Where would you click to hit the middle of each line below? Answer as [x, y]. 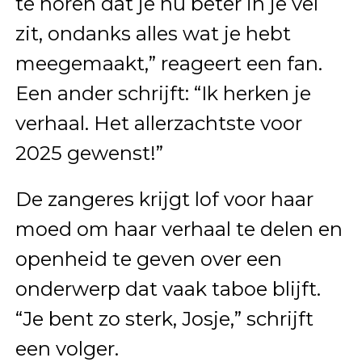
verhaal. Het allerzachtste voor [158, 123]
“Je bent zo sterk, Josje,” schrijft [164, 318]
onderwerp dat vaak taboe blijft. [168, 288]
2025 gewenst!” [89, 153]
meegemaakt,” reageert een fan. [168, 63]
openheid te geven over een [148, 259]
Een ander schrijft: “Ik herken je [163, 93]
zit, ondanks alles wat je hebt [153, 33]
